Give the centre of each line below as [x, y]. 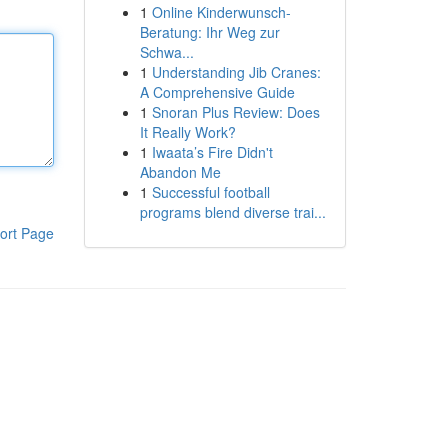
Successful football [210, 192]
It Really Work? [187, 132]
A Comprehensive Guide [217, 92]
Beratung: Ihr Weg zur [209, 32]
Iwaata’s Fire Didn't [212, 152]
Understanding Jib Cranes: [236, 72]
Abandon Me [180, 172]
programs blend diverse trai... [232, 212]
